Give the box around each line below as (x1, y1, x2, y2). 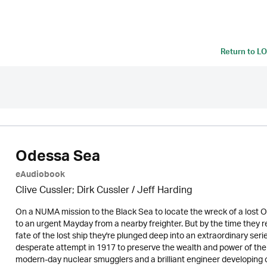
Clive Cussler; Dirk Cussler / (15, 181, 137, 201)
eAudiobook (15, 167, 65, 184)
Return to (221, 45, 257, 61)
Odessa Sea (15, 144, 100, 173)
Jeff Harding (136, 181, 193, 201)
